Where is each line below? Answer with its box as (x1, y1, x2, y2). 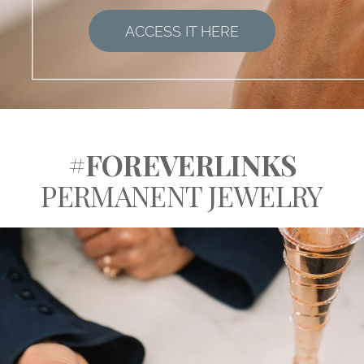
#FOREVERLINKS (67, 145, 297, 184)
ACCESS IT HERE (125, 22, 239, 40)
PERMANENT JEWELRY (41, 176, 323, 215)
